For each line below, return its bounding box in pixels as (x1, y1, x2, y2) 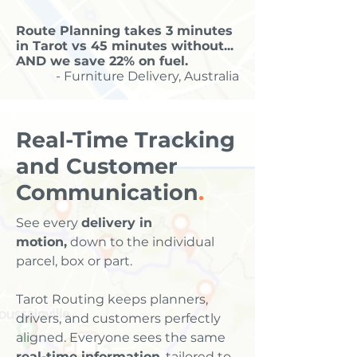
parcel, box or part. (16, 253, 132, 269)
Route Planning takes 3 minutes (16, 23, 233, 38)
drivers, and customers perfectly (16, 311, 221, 326)
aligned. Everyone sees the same (16, 330, 226, 345)
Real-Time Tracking (16, 127, 235, 153)
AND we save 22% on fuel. (16, 53, 188, 69)
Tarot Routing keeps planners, (16, 292, 208, 307)
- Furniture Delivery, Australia (56, 69, 239, 84)
